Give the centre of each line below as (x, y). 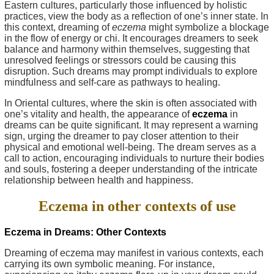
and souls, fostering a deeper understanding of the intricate (131, 169)
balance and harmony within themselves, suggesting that (127, 49)
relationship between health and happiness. (99, 180)
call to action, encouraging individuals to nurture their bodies (134, 158)
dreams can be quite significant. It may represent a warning (131, 125)
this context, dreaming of (58, 27)
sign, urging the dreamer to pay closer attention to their (121, 136)
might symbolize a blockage (208, 27)
